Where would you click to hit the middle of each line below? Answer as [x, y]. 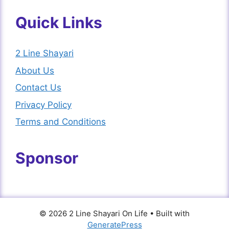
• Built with [169, 214]
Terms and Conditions [61, 122]
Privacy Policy [43, 105]
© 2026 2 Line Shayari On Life [94, 214]
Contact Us [38, 88]
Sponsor [47, 158]
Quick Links [59, 23]
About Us [35, 70]
